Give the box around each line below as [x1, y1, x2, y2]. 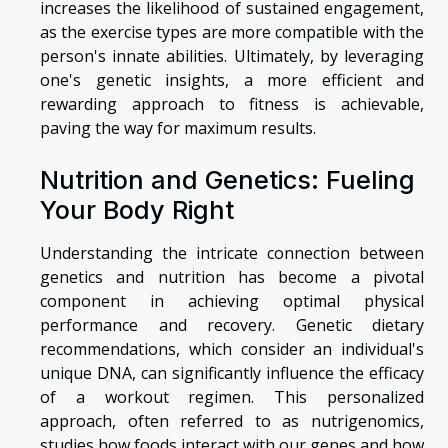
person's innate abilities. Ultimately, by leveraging [40, 45, 424, 67]
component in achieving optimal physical [40, 290, 424, 313]
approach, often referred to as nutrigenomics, [40, 410, 424, 433]
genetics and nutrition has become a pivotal [40, 266, 424, 289]
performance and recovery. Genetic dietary [40, 314, 424, 337]
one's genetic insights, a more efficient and [40, 69, 424, 91]
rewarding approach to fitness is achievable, [40, 93, 424, 115]
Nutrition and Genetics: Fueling [40, 165, 415, 196]
